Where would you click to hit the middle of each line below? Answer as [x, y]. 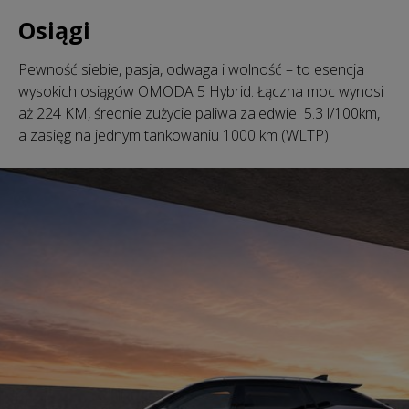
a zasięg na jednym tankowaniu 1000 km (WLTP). [175, 135]
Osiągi [54, 30]
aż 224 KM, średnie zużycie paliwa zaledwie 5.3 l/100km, [199, 113]
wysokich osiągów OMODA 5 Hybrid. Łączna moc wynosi [201, 91]
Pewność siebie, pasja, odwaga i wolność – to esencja [191, 69]
